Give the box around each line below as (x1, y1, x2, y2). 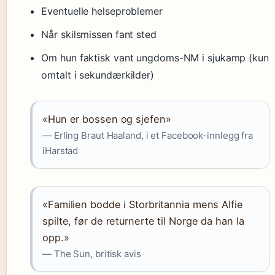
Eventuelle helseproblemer (41, 5, 163, 17)
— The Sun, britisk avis (42, 248, 141, 260)
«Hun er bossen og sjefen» (42, 113, 171, 125)
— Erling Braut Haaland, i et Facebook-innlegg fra (42, 130, 254, 141)
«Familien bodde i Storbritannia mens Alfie (42, 198, 243, 211)
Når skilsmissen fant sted (41, 28, 157, 41)
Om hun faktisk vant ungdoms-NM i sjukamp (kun (41, 52, 269, 64)
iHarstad (42, 145, 79, 157)
